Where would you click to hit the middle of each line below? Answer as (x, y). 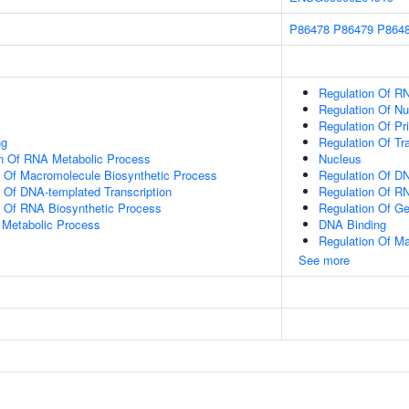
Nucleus (340, 158)
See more (324, 260)
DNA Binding (352, 224)
